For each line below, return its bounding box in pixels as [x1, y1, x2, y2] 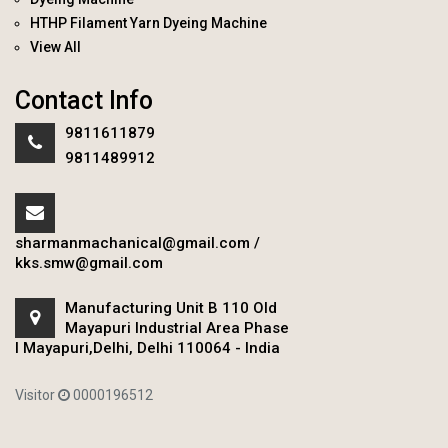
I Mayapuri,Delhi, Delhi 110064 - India [15, 339, 280, 358]
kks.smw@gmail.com [15, 254, 163, 273]
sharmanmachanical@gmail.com [15, 234, 250, 253]
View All [30, 39, 81, 56]
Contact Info [15, 86, 153, 116]
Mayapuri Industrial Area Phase [65, 319, 289, 338]
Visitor [15, 387, 58, 404]
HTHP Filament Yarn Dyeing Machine [30, 15, 267, 32]
